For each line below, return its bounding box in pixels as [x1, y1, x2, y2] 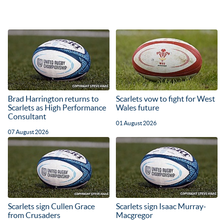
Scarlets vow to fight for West [116, 94, 216, 103]
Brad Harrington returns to [8, 94, 99, 103]
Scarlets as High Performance [8, 103, 106, 112]
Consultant [8, 111, 46, 121]
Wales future [116, 103, 160, 112]
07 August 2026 [8, 128, 49, 135]
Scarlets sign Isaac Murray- [116, 201, 207, 211]
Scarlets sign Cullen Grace [8, 201, 95, 211]
